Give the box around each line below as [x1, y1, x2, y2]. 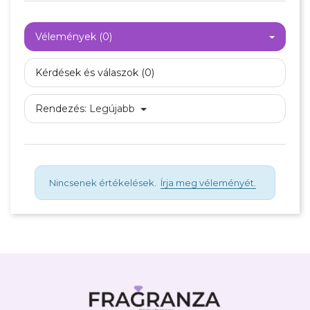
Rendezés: [35, 102, 86, 115]
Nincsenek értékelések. [49, 177, 161, 188]
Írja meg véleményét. [161, 177, 256, 188]
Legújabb [89, 102, 135, 115]
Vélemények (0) [35, 30, 112, 43]
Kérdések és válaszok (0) [35, 66, 154, 79]
